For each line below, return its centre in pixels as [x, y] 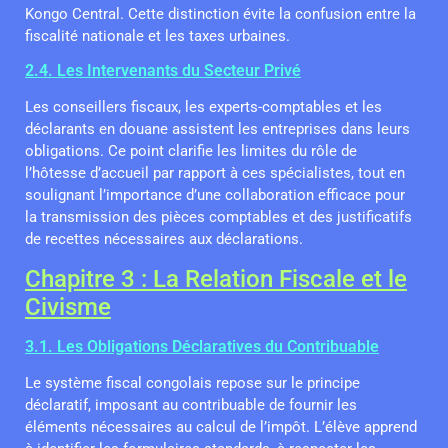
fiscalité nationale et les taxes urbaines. [157, 35]
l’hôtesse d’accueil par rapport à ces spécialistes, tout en [215, 173]
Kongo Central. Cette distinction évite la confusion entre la [220, 13]
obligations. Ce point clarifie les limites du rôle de [191, 151]
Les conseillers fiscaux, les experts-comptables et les [203, 107]
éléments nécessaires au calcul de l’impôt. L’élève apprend [221, 426]
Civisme [68, 306]
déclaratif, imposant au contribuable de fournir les [191, 404]
